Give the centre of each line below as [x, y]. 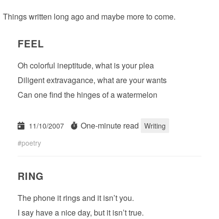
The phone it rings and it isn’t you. [76, 197]
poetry [31, 142]
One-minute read [110, 125]
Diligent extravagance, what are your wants [92, 80]
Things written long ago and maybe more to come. [89, 16]
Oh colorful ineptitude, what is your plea [86, 65]
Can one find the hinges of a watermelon [88, 94]
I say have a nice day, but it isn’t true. [81, 212]
